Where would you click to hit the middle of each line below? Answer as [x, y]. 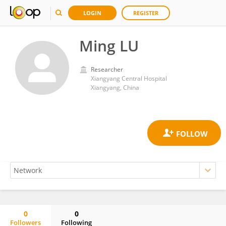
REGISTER [146, 13]
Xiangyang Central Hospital [129, 78]
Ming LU [109, 46]
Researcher [107, 69]
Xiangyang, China [115, 88]
